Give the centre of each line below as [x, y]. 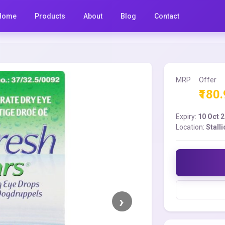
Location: [191, 127]
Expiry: [187, 117]
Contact [167, 16]
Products [50, 16]
